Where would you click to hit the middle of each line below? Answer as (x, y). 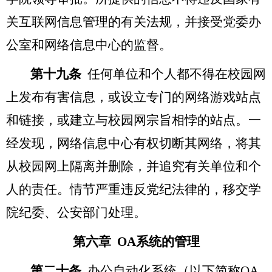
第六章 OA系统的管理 (136, 241)
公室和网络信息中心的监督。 (89, 45)
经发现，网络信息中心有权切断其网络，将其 (134, 143)
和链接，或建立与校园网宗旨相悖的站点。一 (134, 120)
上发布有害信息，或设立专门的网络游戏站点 (134, 97)
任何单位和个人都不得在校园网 (177, 74)
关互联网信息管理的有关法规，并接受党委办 (134, 22)
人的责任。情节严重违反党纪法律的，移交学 (134, 189)
